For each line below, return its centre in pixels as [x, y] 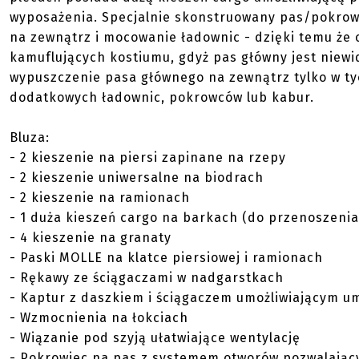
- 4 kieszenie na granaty [91, 238]
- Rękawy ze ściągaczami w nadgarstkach [147, 278]
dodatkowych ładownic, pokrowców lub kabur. [162, 97]
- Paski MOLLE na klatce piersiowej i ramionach [166, 258]
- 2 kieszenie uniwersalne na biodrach [137, 177]
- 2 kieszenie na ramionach [100, 198]
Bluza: [30, 137]
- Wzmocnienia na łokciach [99, 318]
